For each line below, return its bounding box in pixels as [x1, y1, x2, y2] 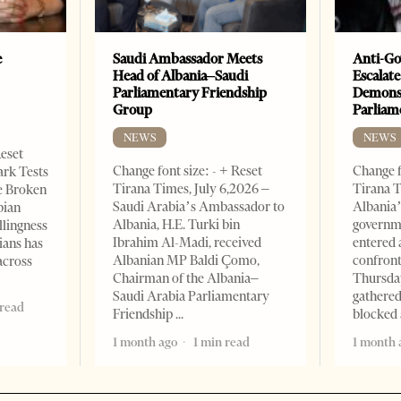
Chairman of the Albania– [113, 270, 260, 287]
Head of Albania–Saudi [113, 67, 249, 85]
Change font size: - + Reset [113, 163, 263, 180]
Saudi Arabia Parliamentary [113, 288, 270, 305]
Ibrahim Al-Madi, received [113, 235, 262, 252]
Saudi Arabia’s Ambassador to [113, 199, 286, 216]
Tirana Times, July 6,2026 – [113, 181, 270, 198]
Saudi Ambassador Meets [113, 50, 263, 68]
